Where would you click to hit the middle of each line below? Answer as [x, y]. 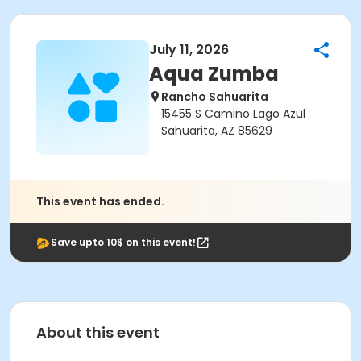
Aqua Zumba [214, 74]
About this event [98, 332]
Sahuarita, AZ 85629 [217, 131]
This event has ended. [100, 201]
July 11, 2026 [189, 50]
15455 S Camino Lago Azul [233, 114]
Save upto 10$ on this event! [123, 242]
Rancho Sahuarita [215, 97]
